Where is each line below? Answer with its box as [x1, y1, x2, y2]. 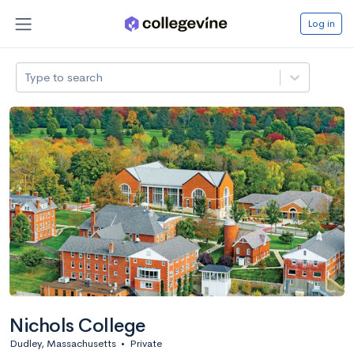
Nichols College [9, 313, 145, 337]
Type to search [24, 69, 104, 85]
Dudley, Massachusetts [9, 336, 116, 350]
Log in [307, 16, 335, 30]
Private [130, 336, 162, 350]
